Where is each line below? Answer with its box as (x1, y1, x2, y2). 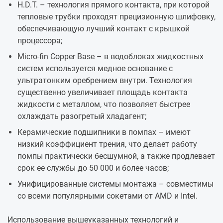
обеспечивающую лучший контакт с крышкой (17, 24, 190, 34)
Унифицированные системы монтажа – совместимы (17, 179, 214, 189)
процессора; (17, 36, 62, 46)
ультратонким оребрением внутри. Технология (17, 76, 192, 86)
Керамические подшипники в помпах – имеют (17, 127, 191, 137)
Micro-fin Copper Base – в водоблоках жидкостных (17, 52, 204, 62)
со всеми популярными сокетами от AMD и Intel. (17, 191, 198, 201)
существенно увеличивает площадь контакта (17, 88, 188, 98)
